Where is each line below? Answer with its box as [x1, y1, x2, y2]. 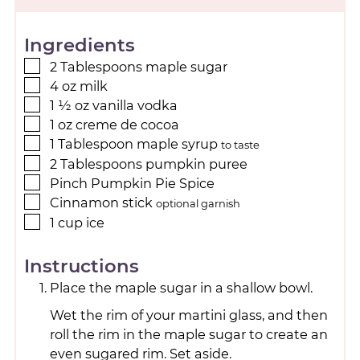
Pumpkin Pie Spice [90, 175, 215, 192]
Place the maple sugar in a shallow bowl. [49, 279, 313, 296]
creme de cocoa [75, 117, 179, 133]
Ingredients [23, 34, 135, 57]
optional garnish [155, 197, 240, 211]
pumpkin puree [145, 156, 247, 173]
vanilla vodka [92, 97, 178, 114]
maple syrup [136, 136, 218, 153]
